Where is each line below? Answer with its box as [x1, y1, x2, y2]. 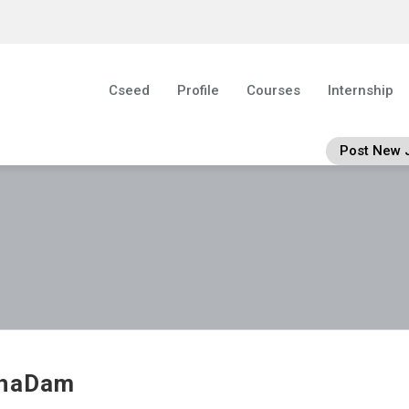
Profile [177, 82, 220, 99]
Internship [328, 82, 394, 99]
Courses [246, 82, 301, 99]
